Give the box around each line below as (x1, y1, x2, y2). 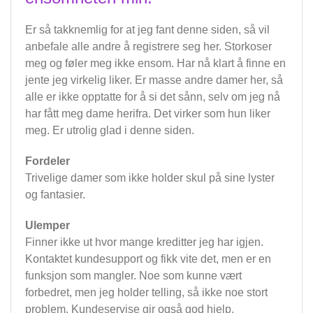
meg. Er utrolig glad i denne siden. (25, 124, 194, 137)
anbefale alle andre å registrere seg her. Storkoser (25, 41, 272, 53)
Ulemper (25, 219, 70, 232)
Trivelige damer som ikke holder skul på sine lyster (25, 172, 275, 184)
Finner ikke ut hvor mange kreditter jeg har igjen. (25, 236, 263, 249)
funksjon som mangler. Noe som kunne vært (25, 270, 242, 282)
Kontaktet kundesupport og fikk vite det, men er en (25, 253, 271, 265)
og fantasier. (25, 189, 85, 201)
